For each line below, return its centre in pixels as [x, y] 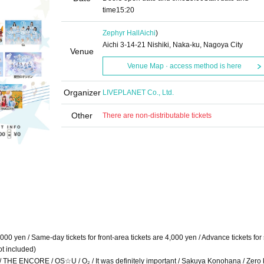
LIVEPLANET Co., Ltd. [138, 93]
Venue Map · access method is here [184, 66]
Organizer [82, 93]
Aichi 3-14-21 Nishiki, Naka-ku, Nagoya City [173, 45]
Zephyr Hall [121, 33]
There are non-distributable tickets [157, 115]
